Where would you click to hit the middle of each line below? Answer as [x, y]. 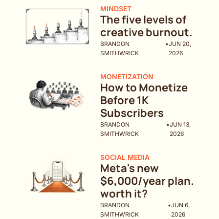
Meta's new [130, 168]
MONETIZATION [127, 77]
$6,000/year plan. [147, 181]
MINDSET [116, 9]
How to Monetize [144, 88]
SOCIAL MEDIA [125, 157]
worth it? [124, 194]
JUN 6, [181, 205]
